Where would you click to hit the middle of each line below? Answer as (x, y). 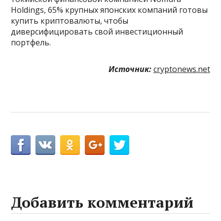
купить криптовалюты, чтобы (70, 21)
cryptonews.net (182, 69)
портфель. (31, 43)
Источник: (130, 69)
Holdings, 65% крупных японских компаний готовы (110, 10)
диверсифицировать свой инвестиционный (97, 32)
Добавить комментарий (102, 203)
